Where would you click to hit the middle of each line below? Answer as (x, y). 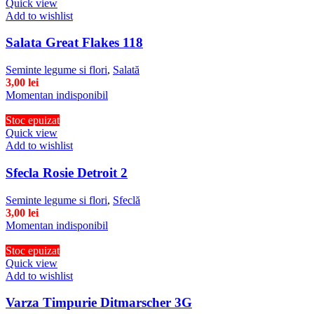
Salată (126, 70)
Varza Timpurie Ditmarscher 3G (99, 303)
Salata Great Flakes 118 (74, 43)
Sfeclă (127, 200)
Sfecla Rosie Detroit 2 (67, 172)
